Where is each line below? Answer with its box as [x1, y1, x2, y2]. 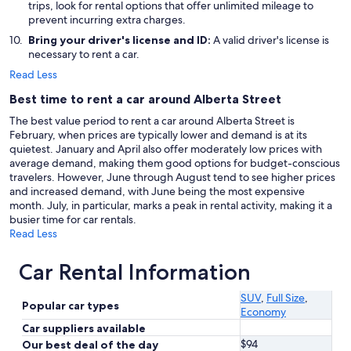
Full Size [266, 291, 305, 306]
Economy [241, 305, 286, 320]
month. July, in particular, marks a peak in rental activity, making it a [9, 198, 332, 213]
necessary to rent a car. [28, 47, 139, 62]
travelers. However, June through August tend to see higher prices [9, 170, 335, 185]
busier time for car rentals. [9, 212, 136, 227]
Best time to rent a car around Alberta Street [9, 91, 281, 107]
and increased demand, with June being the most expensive [9, 184, 305, 199]
